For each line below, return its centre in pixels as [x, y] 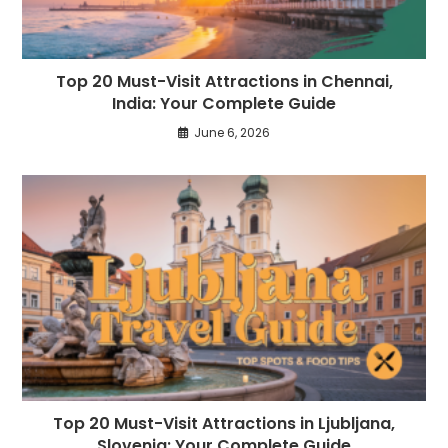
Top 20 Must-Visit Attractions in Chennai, [224, 81]
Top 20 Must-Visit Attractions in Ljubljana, [224, 423]
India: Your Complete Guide [224, 103]
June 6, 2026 [232, 132]
